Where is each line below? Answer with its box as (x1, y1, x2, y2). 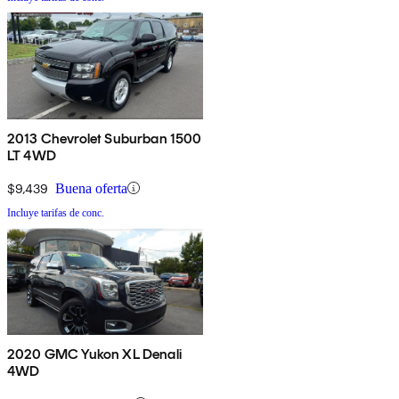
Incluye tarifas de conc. (7, 206, 104, 219)
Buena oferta (55, 180, 127, 196)
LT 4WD (7, 146, 56, 164)
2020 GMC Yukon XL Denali (7, 345, 182, 362)
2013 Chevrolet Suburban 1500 (7, 129, 202, 147)
